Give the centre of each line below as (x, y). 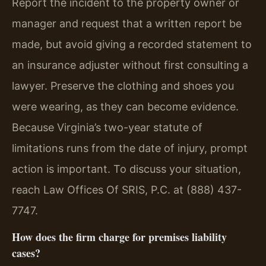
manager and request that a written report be (127, 23)
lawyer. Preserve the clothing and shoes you (123, 85)
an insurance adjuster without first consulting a (130, 65)
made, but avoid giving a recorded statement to (132, 44)
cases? (26, 253)
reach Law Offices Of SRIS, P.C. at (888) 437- (127, 189)
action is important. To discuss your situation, (126, 169)
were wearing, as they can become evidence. (125, 106)
